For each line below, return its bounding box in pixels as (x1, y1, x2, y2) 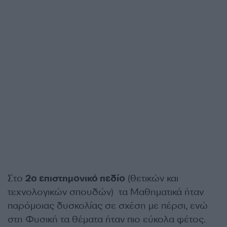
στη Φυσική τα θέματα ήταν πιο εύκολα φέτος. (8, 213, 206, 225)
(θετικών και (125, 172, 178, 184)
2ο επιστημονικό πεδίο (25, 172, 125, 184)
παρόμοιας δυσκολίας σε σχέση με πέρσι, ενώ (8, 200, 208, 212)
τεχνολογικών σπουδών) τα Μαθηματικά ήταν (8, 186, 204, 198)
